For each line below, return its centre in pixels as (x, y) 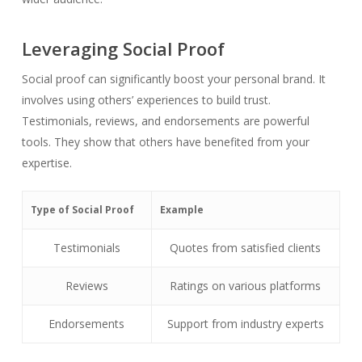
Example (181, 210)
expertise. (46, 163)
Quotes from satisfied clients (246, 248)
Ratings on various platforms (246, 286)
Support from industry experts (245, 324)
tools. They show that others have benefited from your (165, 142)
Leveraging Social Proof (123, 48)
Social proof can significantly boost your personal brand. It (173, 79)
